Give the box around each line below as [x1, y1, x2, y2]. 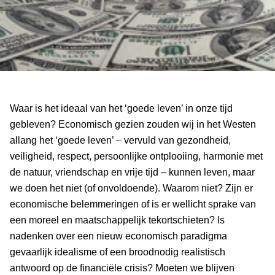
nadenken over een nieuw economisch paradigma [10, 230, 227, 241]
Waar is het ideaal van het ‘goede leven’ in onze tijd [10, 103, 233, 114]
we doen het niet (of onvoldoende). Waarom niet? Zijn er [10, 182, 253, 193]
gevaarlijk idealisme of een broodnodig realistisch [10, 246, 225, 257]
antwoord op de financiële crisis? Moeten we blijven [10, 262, 234, 273]
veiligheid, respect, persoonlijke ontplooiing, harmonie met [10, 150, 263, 161]
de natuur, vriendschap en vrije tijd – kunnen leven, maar [10, 166, 255, 177]
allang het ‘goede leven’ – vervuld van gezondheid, [10, 134, 231, 145]
